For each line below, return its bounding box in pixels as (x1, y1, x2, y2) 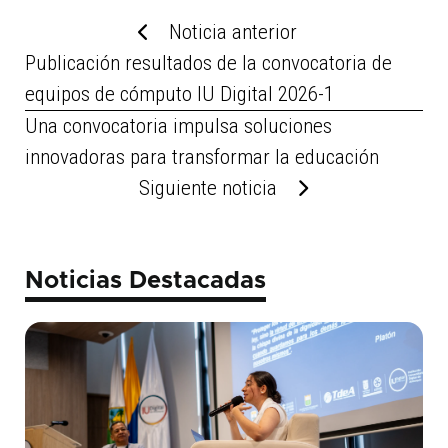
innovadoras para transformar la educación (24, 145, 379, 169)
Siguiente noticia (139, 176, 278, 200)
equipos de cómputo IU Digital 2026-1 (24, 82, 334, 106)
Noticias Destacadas (24, 269, 266, 293)
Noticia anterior (169, 20, 298, 44)
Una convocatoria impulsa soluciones (24, 114, 332, 138)
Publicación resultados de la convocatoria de (24, 51, 392, 75)
